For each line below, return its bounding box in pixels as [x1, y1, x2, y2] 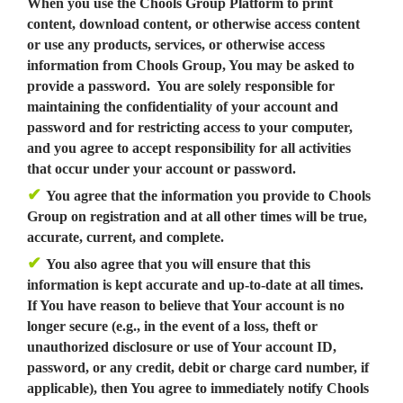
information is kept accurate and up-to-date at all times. [27, 277, 367, 292]
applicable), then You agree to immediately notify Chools [27, 381, 369, 396]
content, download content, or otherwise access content [27, 16, 360, 31]
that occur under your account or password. [27, 161, 300, 176]
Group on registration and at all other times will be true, [27, 209, 367, 224]
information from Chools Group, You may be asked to [27, 58, 354, 73]
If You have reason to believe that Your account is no [27, 298, 345, 313]
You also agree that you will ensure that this [46, 256, 310, 272]
